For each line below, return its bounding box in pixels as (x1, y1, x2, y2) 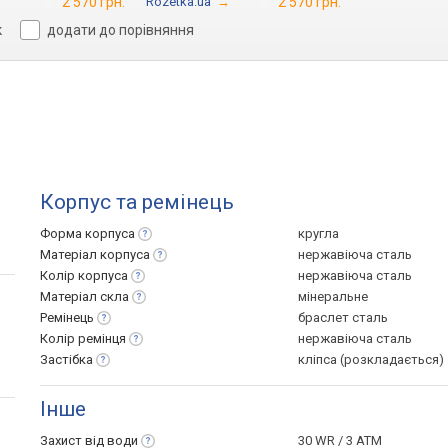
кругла (298, 226, 339, 241)
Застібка (40, 352, 93, 367)
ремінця (78, 331, 126, 346)
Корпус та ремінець (40, 190, 234, 214)
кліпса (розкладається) (298, 352, 444, 367)
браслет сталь (298, 310, 388, 325)
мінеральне (298, 289, 368, 304)
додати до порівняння (47, 22, 195, 38)
